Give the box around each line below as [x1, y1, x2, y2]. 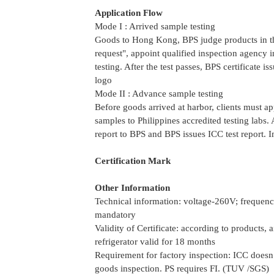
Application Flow [94, 8, 163, 18]
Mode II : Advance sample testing [94, 89, 223, 98]
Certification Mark [94, 156, 171, 166]
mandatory [94, 210, 136, 220]
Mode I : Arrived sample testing [94, 21, 215, 31]
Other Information [94, 183, 170, 193]
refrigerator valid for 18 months [94, 237, 215, 246]
